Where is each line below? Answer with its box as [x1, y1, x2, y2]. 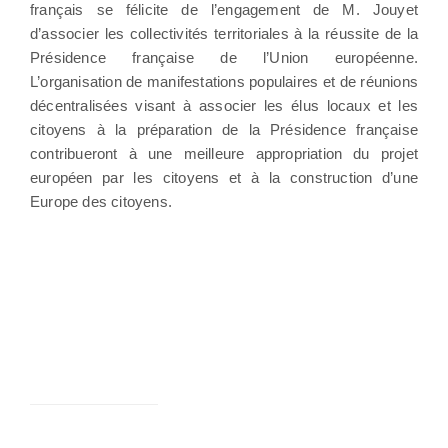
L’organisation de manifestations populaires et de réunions [30, 72, 418, 90]
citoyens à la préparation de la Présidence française [30, 120, 418, 138]
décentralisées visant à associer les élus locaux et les [30, 96, 418, 114]
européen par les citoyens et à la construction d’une [30, 168, 418, 186]
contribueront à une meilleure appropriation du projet [30, 144, 418, 162]
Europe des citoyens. [30, 192, 172, 210]
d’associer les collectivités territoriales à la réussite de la [30, 24, 418, 42]
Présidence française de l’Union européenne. [30, 48, 418, 66]
